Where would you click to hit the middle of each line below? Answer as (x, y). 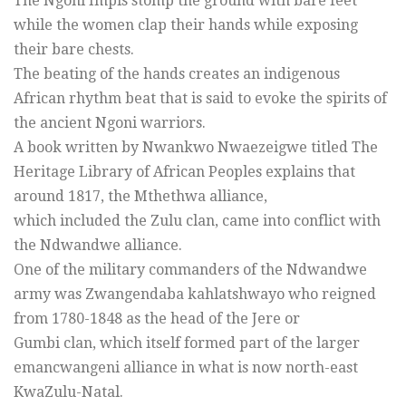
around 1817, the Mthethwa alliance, (140, 196)
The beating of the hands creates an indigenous (177, 73)
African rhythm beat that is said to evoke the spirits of (200, 98)
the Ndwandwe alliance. (98, 245)
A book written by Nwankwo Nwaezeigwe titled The (196, 147)
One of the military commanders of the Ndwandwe (190, 269)
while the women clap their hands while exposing (186, 24)
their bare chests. (74, 49)
